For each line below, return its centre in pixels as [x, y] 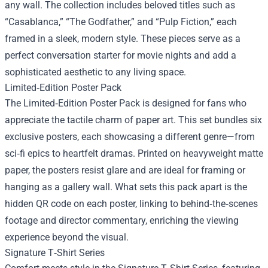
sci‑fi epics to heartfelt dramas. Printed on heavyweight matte [134, 153]
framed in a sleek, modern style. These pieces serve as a [123, 39]
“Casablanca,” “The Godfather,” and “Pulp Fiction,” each [121, 22]
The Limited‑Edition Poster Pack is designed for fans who [126, 103]
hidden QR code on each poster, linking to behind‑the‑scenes [131, 204]
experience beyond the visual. [67, 237]
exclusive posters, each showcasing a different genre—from [130, 137]
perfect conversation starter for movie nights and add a [121, 55]
